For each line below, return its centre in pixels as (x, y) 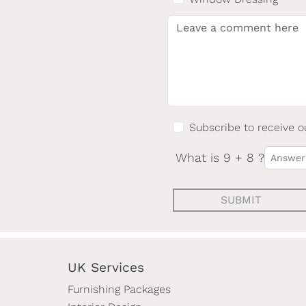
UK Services (106, 267)
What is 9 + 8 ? (220, 157)
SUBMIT (241, 200)
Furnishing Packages (119, 289)
